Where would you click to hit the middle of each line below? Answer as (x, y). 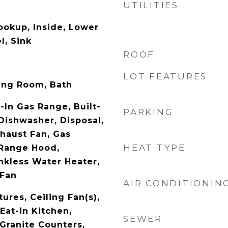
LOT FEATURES (165, 76)
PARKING (148, 112)
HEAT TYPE (154, 148)
